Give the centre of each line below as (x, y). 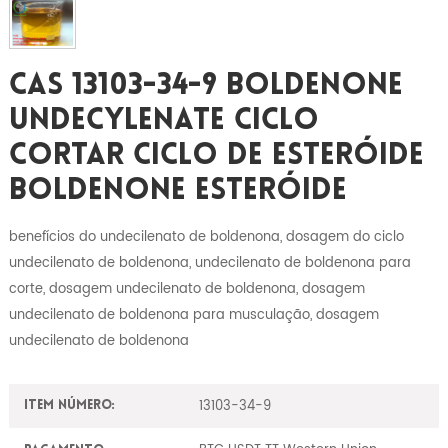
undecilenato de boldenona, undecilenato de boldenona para (209, 262)
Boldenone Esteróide (177, 191)
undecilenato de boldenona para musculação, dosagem (193, 314)
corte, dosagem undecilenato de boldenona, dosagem (186, 288)
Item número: (69, 406)
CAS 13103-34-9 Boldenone (205, 86)
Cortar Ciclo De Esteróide (216, 156)
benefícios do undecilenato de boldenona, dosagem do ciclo (206, 236)
